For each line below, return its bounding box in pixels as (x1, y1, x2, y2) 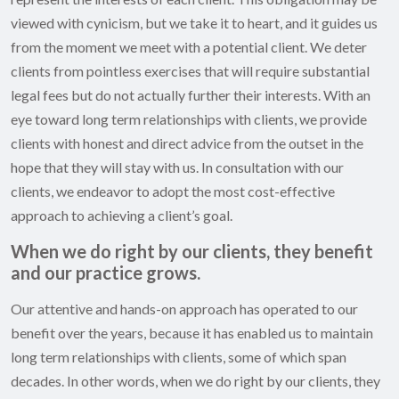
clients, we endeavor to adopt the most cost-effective (11, 183, 335, 200)
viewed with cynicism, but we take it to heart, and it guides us (11, 14, 378, 32)
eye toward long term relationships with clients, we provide (11, 110, 367, 128)
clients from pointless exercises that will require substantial (11, 62, 370, 80)
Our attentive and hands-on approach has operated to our (11, 300, 358, 318)
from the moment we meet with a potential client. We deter (11, 38, 367, 56)
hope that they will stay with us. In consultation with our (11, 159, 344, 176)
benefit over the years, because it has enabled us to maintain (11, 324, 373, 342)
